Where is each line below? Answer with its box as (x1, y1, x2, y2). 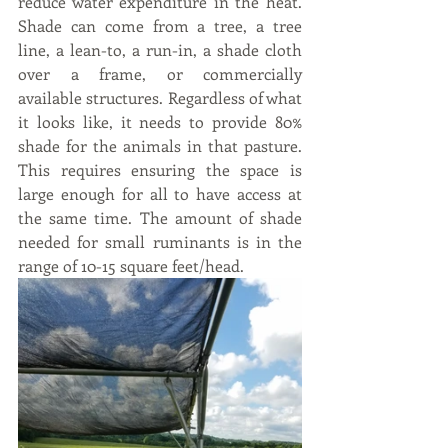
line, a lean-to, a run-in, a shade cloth (18, 39, 302, 60)
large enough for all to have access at (18, 183, 302, 204)
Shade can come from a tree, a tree (18, 15, 302, 36)
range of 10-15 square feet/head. (18, 255, 244, 276)
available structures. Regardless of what (18, 87, 302, 108)
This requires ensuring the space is (18, 159, 302, 180)
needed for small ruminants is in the (18, 231, 302, 252)
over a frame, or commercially (18, 63, 302, 84)
